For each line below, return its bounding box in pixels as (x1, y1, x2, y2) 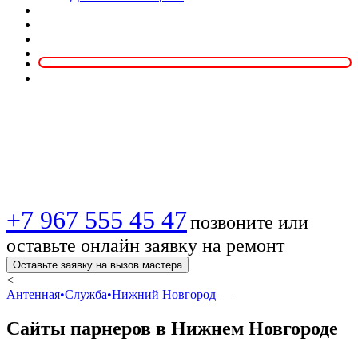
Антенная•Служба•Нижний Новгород (6, 287, 216, 301)
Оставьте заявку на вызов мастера (13, 258, 182, 271)
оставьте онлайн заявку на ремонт (6, 234, 284, 256)
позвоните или (190, 211, 308, 233)
